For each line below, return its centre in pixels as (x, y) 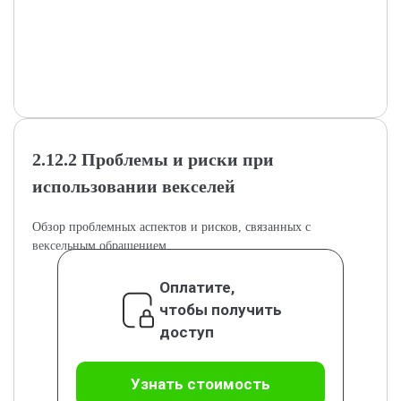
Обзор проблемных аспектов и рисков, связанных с (171, 227)
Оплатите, (196, 287)
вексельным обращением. (101, 246)
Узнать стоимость (200, 384)
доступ (186, 332)
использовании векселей (134, 186)
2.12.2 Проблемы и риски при (153, 159)
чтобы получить (220, 310)
